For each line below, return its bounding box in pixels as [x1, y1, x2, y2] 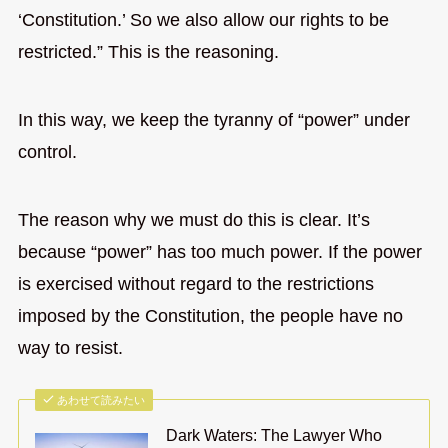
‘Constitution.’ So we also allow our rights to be [17, 9, 389, 30]
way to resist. [17, 337, 123, 358]
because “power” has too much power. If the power [17, 241, 422, 262]
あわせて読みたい [57, 394, 146, 407]
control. [17, 141, 77, 162]
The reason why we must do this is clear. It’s [17, 209, 370, 230]
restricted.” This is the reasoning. [17, 41, 279, 62]
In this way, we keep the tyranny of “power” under [17, 109, 410, 130]
